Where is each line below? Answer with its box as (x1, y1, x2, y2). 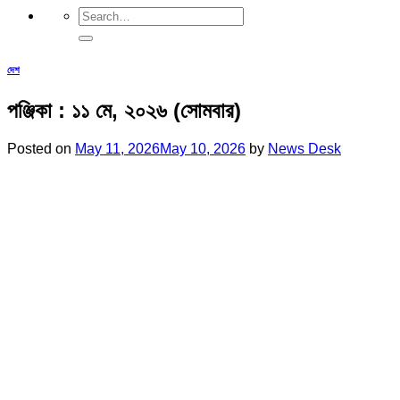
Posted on (7, 140, 75, 156)
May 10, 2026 (160, 140, 246, 156)
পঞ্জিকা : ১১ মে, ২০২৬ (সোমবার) (7, 97, 241, 122)
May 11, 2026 (75, 140, 160, 156)
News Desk (268, 140, 341, 156)
